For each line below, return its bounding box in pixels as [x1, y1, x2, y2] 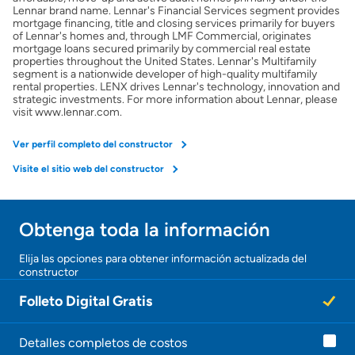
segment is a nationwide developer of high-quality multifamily [13, 67, 317, 81]
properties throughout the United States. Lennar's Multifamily [13, 54, 316, 68]
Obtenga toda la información [19, 217, 270, 241]
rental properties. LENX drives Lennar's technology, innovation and [13, 79, 340, 94]
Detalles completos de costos [19, 334, 187, 350]
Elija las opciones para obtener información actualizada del [19, 251, 307, 265]
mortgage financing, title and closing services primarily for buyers [13, 16, 335, 30]
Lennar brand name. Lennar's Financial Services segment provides [13, 3, 340, 17]
